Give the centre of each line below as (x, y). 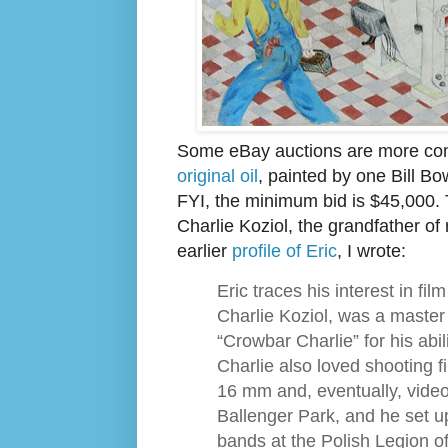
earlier (204, 250)
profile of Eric (284, 250)
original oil (217, 175)
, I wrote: (371, 250)
